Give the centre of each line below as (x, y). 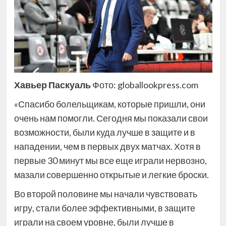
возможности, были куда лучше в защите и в (104, 132)
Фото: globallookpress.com (144, 85)
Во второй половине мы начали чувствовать (105, 194)
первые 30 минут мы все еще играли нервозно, (110, 161)
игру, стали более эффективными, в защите (104, 208)
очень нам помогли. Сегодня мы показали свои (111, 118)
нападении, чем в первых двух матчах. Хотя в (107, 147)
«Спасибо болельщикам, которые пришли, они (109, 104)
